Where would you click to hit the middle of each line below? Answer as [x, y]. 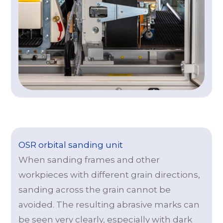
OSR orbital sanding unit [71, 145]
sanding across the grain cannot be [95, 190]
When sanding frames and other [89, 160]
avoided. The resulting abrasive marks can [109, 205]
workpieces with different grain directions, [110, 175]
